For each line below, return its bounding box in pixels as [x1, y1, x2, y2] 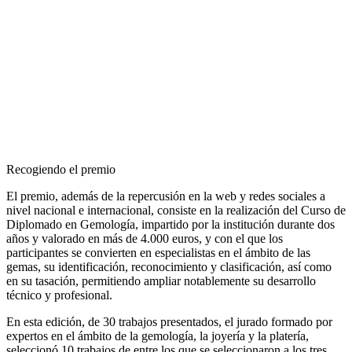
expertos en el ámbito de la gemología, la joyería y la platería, [6, 328, 309, 343]
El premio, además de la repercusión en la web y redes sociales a [6, 189, 325, 203]
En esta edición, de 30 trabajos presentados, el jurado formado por [6, 314, 332, 328]
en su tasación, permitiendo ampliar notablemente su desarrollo [6, 273, 316, 288]
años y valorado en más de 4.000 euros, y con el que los [6, 231, 283, 245]
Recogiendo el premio [6, 162, 115, 176]
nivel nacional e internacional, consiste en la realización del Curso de [6, 203, 346, 217]
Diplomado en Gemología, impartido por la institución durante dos [6, 217, 335, 231]
